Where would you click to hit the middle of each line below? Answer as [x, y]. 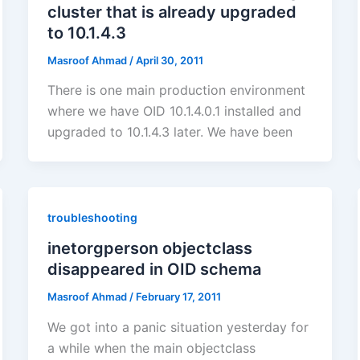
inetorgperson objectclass [149, 249]
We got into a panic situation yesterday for [178, 327]
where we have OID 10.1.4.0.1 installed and [174, 111]
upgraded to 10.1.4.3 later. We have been [170, 132]
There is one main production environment [176, 90]
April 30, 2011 [169, 60]
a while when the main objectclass [151, 348]
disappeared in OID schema [154, 270]
